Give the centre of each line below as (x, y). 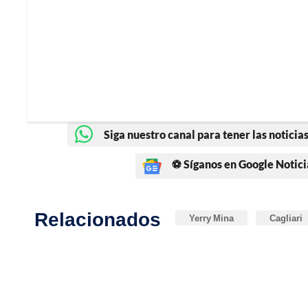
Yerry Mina (211, 218)
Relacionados (98, 219)
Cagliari (286, 218)
